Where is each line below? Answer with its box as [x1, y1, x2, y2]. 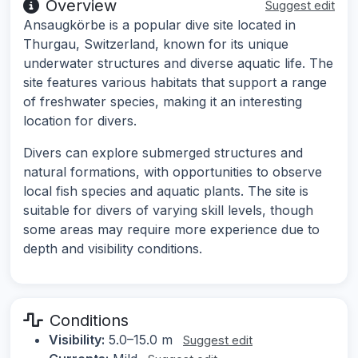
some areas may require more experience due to [23, 221, 320, 238]
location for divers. [23, 113, 137, 129]
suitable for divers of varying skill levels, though [23, 202, 313, 219]
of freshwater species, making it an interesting [23, 93, 302, 110]
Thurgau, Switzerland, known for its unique [23, 36, 288, 53]
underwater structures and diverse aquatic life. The [23, 55, 333, 72]
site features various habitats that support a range [23, 74, 327, 91]
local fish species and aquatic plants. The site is [23, 183, 308, 200]
